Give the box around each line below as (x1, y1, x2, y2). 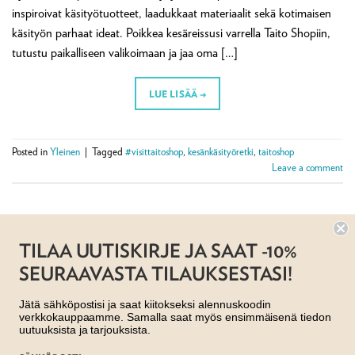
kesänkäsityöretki (188, 145, 254, 158)
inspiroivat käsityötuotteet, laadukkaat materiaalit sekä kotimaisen (12, 5, 331, 21)
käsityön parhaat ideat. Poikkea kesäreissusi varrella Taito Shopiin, (12, 25, 330, 40)
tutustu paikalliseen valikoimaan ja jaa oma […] (12, 44, 238, 60)
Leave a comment (272, 161, 343, 174)
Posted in (12, 145, 50, 158)
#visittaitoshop (125, 145, 183, 158)
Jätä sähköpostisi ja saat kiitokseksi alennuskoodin (18, 297, 271, 311)
